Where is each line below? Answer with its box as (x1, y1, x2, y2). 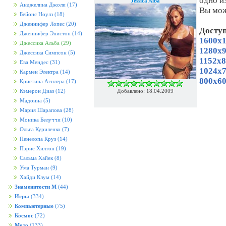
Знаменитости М (15, 184, 56, 190)
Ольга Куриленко (18, 127, 62, 132)
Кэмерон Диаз (18, 88, 55, 94)
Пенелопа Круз (18, 136, 58, 142)
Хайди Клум (18, 175, 51, 180)
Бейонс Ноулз (18, 12, 54, 17)
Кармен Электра (18, 69, 60, 75)
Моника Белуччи (18, 117, 62, 123)
